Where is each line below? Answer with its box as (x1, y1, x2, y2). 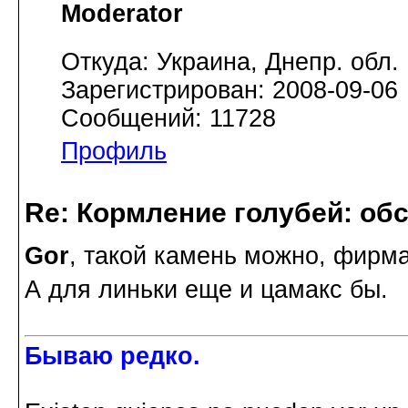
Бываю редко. (25, 342, 200, 370)
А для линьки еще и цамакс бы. (25, 275, 388, 303)
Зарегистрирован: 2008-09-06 (61, 76, 398, 104)
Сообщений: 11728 (61, 104, 276, 132)
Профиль (61, 137, 167, 165)
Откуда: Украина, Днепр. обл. (61, 47, 399, 76)
